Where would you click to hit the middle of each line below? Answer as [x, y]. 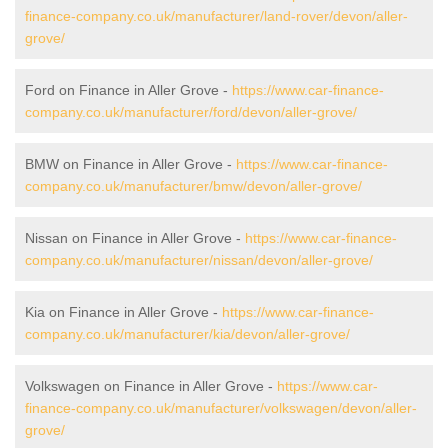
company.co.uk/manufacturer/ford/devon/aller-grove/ [191, 111]
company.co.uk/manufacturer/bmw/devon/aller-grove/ [193, 185]
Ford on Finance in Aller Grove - [128, 89]
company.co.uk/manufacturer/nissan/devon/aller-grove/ [199, 259]
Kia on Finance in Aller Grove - [123, 311]
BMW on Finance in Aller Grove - [130, 163]
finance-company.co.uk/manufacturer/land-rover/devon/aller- [216, 15]
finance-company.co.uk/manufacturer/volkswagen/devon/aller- [221, 407]
